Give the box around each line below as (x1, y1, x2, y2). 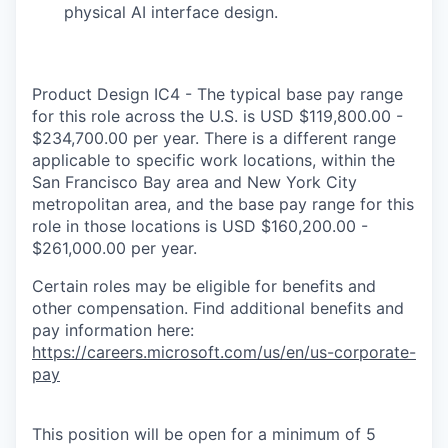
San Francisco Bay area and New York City (32, 171, 357, 192)
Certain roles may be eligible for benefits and (32, 275, 376, 296)
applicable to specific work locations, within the (32, 149, 395, 170)
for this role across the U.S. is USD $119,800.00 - (32, 105, 403, 126)
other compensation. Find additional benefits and (32, 297, 404, 318)
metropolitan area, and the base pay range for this (32, 193, 414, 214)
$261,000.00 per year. (32, 237, 197, 258)
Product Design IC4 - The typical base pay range (32, 83, 403, 104)
